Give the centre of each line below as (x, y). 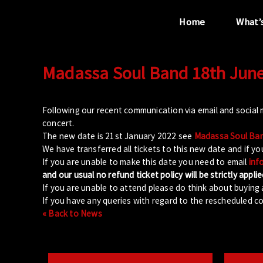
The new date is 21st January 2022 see (118, 136)
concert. (58, 123)
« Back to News (72, 213)
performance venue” (109, 94)
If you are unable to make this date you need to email (146, 161)
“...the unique (109, 76)
